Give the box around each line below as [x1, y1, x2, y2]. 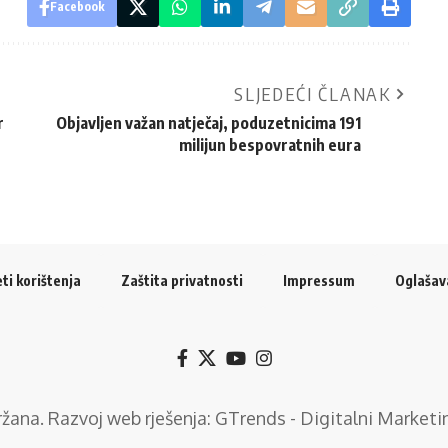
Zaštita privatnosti [121, 271, 243, 289]
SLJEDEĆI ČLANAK [233, 81, 391, 105]
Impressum [283, 271, 355, 289]
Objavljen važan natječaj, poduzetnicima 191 [55, 112, 361, 133]
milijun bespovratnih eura [178, 134, 361, 155]
